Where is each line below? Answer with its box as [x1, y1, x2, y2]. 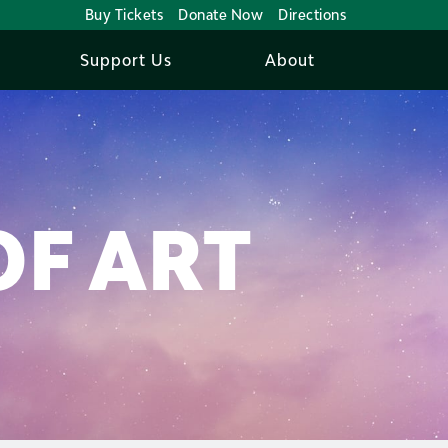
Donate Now [178, 6, 263, 23]
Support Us [80, 50, 173, 70]
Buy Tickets [84, 6, 163, 23]
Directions [278, 6, 346, 23]
